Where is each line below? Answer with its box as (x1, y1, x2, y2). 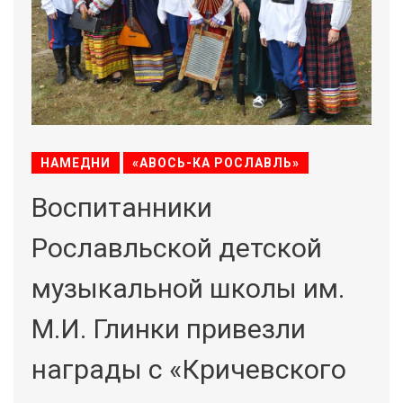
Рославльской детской (31, 232, 322, 264)
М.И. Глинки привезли (31, 313, 306, 345)
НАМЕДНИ (40, 156, 111, 170)
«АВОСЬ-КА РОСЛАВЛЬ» (132, 156, 300, 170)
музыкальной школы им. (31, 273, 345, 304)
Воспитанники (31, 192, 212, 223)
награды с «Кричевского (31, 354, 346, 385)
